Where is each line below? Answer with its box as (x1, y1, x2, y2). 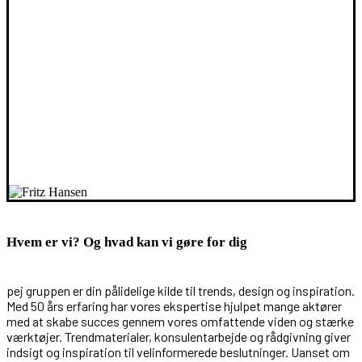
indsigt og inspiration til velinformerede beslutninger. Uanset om (6, 343, 350, 360)
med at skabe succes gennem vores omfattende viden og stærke (6, 313, 354, 329)
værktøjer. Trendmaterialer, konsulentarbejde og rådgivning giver (6, 328, 351, 344)
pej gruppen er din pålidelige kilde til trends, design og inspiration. (6, 282, 355, 298)
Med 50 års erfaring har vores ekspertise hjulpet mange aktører (6, 297, 342, 314)
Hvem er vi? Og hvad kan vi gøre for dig (6, 234, 247, 250)
